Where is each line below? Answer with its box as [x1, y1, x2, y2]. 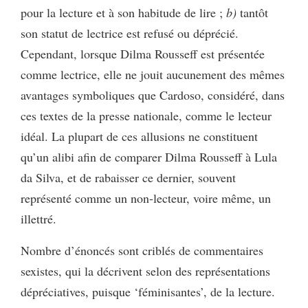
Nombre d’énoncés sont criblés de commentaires [21, 241, 263, 258]
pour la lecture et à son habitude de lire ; [21, 3, 226, 21]
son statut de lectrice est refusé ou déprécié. [21, 24, 239, 41]
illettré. [21, 210, 56, 227]
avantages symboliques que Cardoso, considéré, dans [21, 86, 285, 103]
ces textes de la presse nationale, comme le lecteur [21, 107, 272, 124]
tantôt [236, 3, 268, 21]
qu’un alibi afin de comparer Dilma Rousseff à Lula [21, 148, 277, 165]
